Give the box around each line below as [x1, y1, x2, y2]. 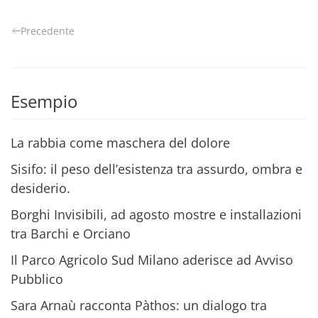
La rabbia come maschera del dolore [11, 133, 230, 151]
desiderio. [11, 179, 70, 197]
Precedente [21, 24, 75, 38]
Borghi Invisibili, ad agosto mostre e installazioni [11, 205, 302, 223]
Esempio [11, 89, 77, 113]
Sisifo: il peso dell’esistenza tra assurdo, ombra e [11, 160, 302, 177]
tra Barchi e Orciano [11, 224, 131, 242]
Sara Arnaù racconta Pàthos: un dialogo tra [11, 296, 267, 314]
